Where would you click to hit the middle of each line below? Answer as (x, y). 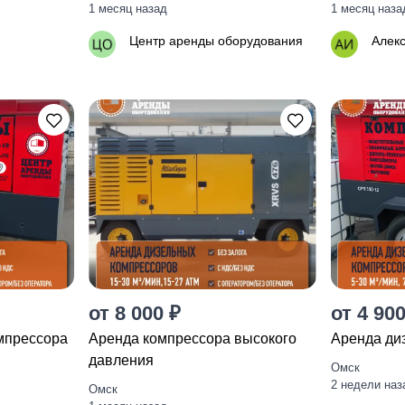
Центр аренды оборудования (217, 41)
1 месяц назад (128, 9)
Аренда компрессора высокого (193, 339)
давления (122, 360)
